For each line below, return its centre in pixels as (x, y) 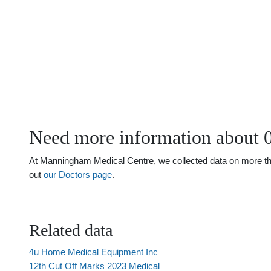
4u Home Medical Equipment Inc (93, 252)
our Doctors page (78, 175)
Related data (71, 230)
